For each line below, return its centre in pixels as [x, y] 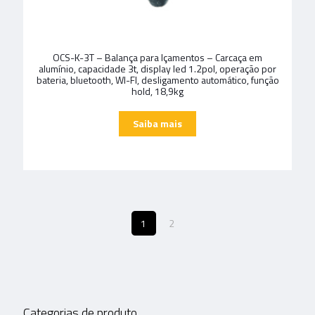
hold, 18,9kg [157, 91]
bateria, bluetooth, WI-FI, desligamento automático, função [157, 80]
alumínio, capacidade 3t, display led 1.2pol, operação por [157, 69]
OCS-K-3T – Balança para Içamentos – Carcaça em [157, 58]
